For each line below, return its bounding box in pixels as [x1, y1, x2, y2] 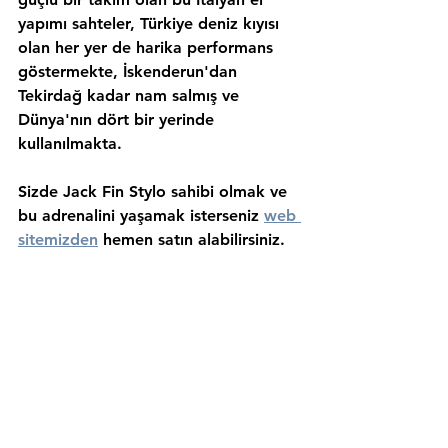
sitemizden [18, 230, 98, 250]
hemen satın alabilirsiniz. [98, 230, 285, 250]
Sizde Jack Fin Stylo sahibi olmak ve [18, 182, 292, 202]
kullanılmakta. [18, 134, 122, 154]
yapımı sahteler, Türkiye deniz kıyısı [18, 14, 284, 34]
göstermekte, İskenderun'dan [18, 62, 242, 82]
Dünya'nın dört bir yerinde [18, 110, 219, 130]
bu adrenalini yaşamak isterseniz [18, 206, 264, 226]
